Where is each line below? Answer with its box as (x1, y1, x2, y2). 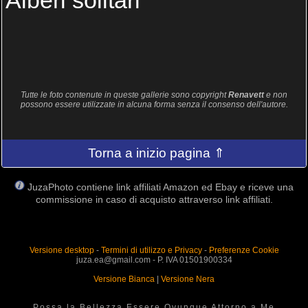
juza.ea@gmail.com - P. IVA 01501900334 (76, 254, 232, 265)
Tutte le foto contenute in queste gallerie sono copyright (21, 89, 228, 100)
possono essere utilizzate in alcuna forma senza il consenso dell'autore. (20, 99, 288, 109)
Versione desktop (29, 245, 94, 255)
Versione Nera (161, 274, 214, 284)
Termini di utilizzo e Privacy (100, 245, 202, 255)
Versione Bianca (93, 274, 155, 284)
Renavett (228, 89, 264, 100)
